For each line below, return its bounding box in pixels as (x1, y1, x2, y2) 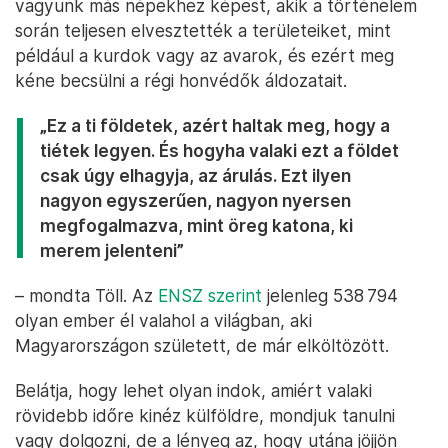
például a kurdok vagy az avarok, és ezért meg (15, 45, 394, 67)
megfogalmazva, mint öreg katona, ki (40, 215, 353, 237)
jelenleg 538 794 (262, 285, 398, 307)
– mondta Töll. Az (15, 285, 158, 307)
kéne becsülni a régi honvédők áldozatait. (15, 70, 347, 92)
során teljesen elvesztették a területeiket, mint (15, 20, 391, 42)
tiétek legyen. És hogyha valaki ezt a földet (40, 140, 399, 162)
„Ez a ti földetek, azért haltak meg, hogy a (40, 115, 390, 137)
